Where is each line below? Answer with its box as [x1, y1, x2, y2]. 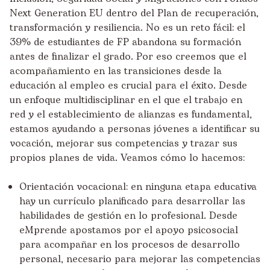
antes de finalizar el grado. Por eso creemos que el [10, 49, 246, 64]
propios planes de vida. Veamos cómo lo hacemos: [10, 150, 245, 165]
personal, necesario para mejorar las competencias [19, 251, 260, 266]
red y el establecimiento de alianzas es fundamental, [10, 107, 252, 122]
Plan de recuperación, [157, 5, 259, 20]
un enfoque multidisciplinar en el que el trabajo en [10, 92, 242, 107]
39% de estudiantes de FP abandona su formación [10, 34, 241, 49]
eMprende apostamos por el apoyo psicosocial [19, 222, 238, 237]
